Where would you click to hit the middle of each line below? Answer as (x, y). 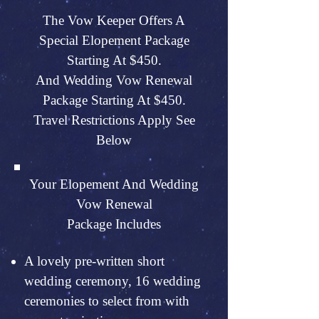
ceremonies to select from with (107, 301)
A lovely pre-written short (94, 261)
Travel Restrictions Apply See (114, 120)
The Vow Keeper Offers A (114, 20)
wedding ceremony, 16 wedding (113, 281)
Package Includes (114, 224)
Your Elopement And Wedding (114, 184)
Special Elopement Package (114, 40)
